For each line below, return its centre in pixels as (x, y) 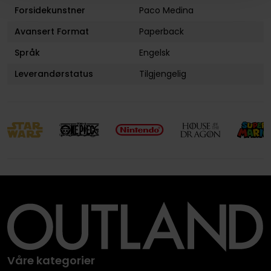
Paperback (162, 32)
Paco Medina (167, 11)
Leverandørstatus (54, 74)
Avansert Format (51, 32)
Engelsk (155, 53)
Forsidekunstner (50, 11)
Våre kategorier (51, 260)
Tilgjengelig (163, 74)
